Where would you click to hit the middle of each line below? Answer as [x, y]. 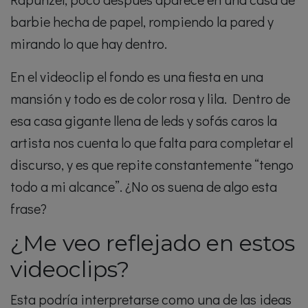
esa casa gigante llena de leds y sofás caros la [144, 121]
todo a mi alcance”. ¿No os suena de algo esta [144, 187]
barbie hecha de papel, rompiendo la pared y [142, 22]
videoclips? [70, 269]
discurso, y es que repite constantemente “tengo [152, 165]
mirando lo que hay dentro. [89, 44]
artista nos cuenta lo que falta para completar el [152, 143]
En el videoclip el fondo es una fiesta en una [137, 77]
